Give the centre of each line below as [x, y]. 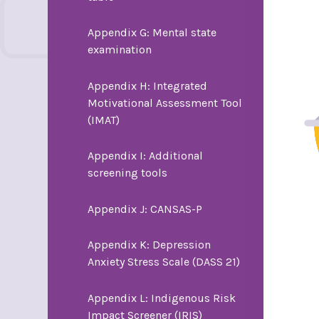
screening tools [127, 173]
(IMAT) [103, 120]
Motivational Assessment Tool [164, 103]
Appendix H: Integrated [147, 85]
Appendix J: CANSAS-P [145, 209]
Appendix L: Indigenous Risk [161, 298]
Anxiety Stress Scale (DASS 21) [163, 262]
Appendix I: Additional [145, 156]
